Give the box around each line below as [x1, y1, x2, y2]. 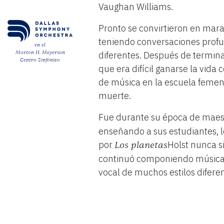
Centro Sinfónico [20, 56, 60, 63]
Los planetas [114, 139, 167, 150]
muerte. [98, 89, 131, 101]
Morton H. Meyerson [15, 49, 65, 55]
